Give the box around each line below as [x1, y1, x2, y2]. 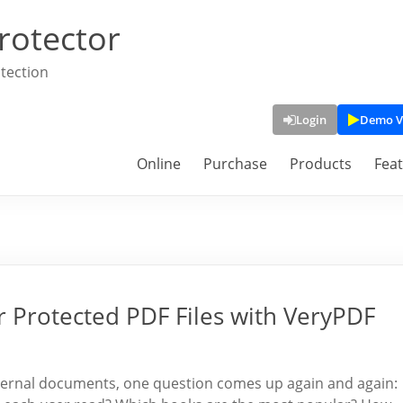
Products [290, 154, 352, 174]
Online [137, 154, 181, 174]
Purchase [203, 154, 267, 174]
